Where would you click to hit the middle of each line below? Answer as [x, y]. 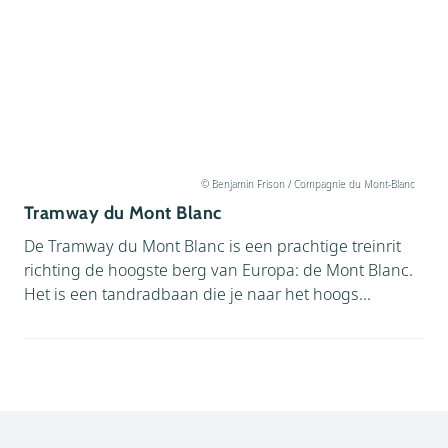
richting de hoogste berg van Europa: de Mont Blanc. [218, 270]
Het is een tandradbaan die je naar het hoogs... [197, 294]
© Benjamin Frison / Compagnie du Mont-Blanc [307, 183]
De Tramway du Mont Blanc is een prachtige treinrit [212, 246]
